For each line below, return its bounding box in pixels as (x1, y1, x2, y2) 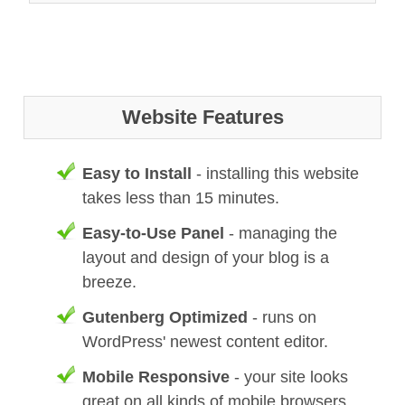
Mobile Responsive (82, 367, 230, 386)
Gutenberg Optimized (82, 307, 248, 326)
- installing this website (192, 164, 359, 183)
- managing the (224, 223, 337, 242)
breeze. (82, 272, 137, 291)
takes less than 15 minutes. (82, 188, 279, 207)
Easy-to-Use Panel (82, 223, 224, 242)
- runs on (248, 307, 316, 326)
